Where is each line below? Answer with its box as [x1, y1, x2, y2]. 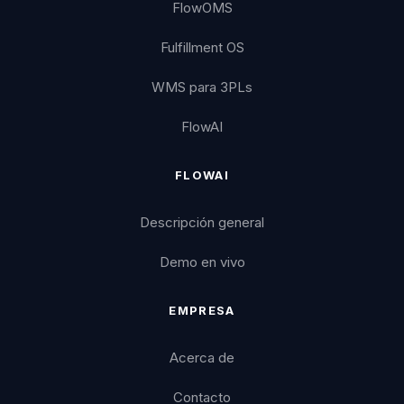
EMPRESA [169, 302, 235, 317]
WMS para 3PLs [151, 78, 252, 96]
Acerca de [170, 348, 234, 366]
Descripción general [140, 213, 264, 231]
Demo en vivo [159, 252, 245, 271]
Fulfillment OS [160, 38, 244, 56]
